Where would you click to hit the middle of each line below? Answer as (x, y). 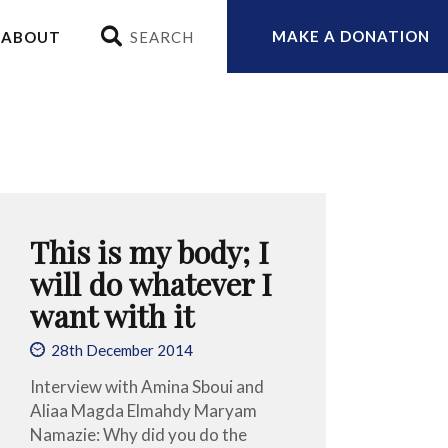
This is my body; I (150, 251)
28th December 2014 (122, 350)
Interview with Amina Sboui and (147, 386)
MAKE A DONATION (350, 36)
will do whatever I (151, 283)
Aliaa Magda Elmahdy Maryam (144, 410)
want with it (112, 315)
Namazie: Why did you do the (139, 434)
